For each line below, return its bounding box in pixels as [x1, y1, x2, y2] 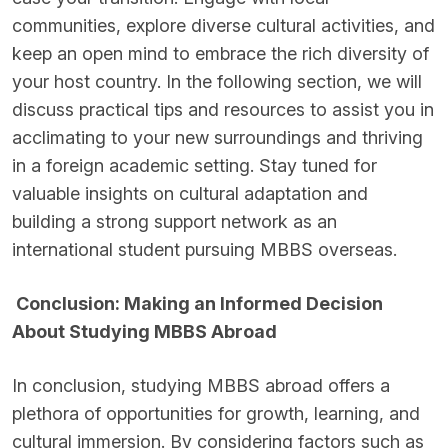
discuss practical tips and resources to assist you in [12, 99, 434, 120]
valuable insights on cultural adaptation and [12, 183, 368, 204]
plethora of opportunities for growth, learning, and [12, 403, 420, 424]
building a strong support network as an [12, 211, 337, 232]
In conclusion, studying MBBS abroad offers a [12, 375, 390, 396]
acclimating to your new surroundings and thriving [12, 127, 423, 148]
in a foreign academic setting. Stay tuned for [12, 155, 377, 176]
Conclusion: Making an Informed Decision [12, 293, 383, 314]
